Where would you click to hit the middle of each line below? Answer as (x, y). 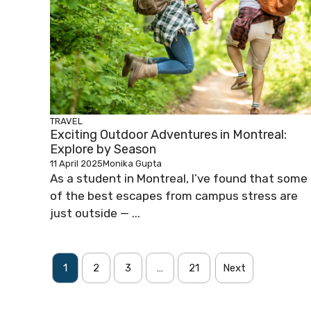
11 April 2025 (76, 164)
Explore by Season (103, 150)
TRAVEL (66, 121)
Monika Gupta (132, 164)
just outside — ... (95, 213)
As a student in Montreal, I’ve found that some (179, 179)
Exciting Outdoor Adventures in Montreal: (168, 135)
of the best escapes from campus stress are (174, 196)
